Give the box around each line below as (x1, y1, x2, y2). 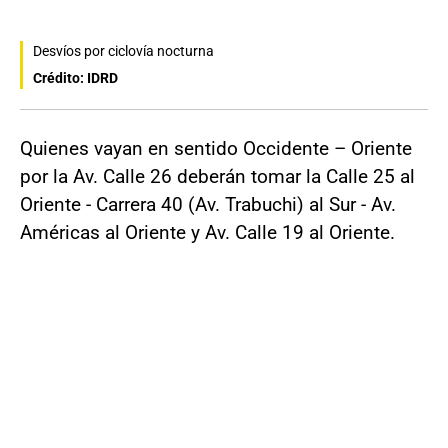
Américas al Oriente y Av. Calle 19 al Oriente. (20, 221, 395, 245)
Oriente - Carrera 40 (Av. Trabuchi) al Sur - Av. (20, 193, 396, 217)
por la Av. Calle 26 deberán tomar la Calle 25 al (20, 165, 415, 189)
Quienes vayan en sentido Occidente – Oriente (20, 137, 412, 161)
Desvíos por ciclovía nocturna (33, 43, 214, 60)
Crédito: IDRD (33, 70, 118, 87)
